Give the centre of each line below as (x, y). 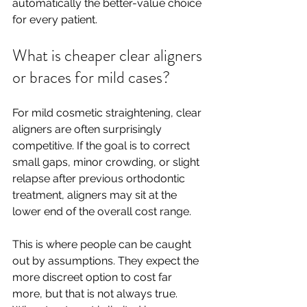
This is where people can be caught (103, 244)
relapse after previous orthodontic (100, 179)
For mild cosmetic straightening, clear (108, 113)
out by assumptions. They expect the (107, 261)
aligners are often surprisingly (88, 129)
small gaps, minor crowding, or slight (107, 162)
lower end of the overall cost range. (102, 211)
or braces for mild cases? (91, 77)
